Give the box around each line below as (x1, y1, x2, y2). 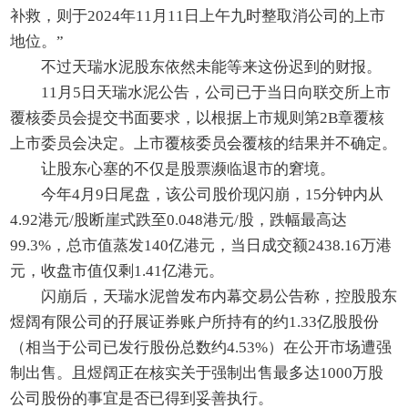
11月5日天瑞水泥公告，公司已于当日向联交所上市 (41, 84, 392, 102)
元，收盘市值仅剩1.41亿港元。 (10, 262, 225, 280)
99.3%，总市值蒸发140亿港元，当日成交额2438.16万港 (10, 237, 393, 255)
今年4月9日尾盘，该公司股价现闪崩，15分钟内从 (41, 186, 384, 204)
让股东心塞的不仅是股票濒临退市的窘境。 (41, 160, 336, 178)
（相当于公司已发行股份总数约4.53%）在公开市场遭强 (10, 339, 393, 357)
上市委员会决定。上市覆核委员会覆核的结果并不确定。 (10, 135, 398, 153)
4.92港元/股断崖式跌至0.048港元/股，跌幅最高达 (10, 211, 348, 229)
